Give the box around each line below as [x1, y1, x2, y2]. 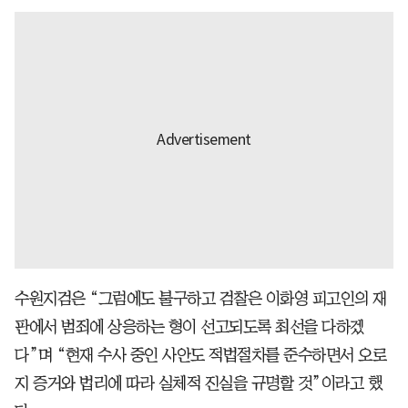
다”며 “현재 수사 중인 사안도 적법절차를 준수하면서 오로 [15, 346, 386, 363]
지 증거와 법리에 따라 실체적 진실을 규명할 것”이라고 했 [15, 374, 382, 392]
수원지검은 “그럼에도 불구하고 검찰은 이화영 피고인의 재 [15, 290, 387, 307]
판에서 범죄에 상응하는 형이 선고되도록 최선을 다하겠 [15, 318, 364, 335]
